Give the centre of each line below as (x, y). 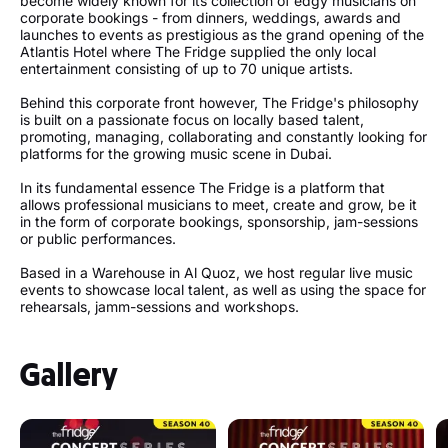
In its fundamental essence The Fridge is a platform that (202, 187)
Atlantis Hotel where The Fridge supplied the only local (198, 51)
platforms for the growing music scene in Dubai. (176, 153)
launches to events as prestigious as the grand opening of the (222, 34)
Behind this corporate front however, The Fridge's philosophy (219, 102)
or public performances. (98, 238)
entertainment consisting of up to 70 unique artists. (186, 68)
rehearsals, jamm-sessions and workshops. (159, 306)
